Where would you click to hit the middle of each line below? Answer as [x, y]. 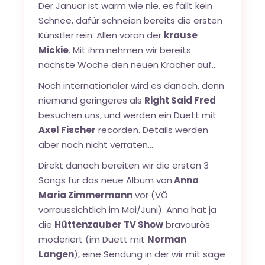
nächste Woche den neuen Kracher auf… [128, 65]
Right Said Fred [180, 100]
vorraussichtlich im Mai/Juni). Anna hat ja [128, 210]
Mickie [54, 50]
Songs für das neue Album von [106, 180]
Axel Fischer [67, 130]
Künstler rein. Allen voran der [101, 35]
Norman [167, 239]
